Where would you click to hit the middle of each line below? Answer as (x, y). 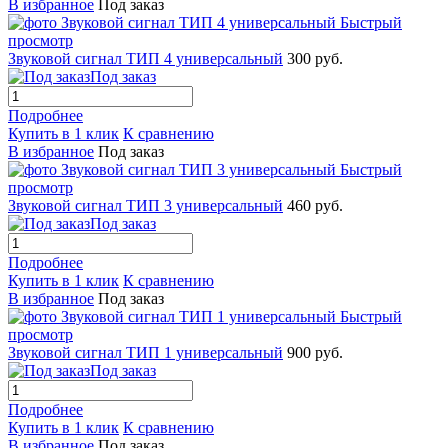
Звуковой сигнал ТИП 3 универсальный (145, 205)
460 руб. (315, 205)
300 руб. (315, 58)
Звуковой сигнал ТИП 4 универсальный (145, 58)
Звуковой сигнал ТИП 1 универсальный (145, 352)
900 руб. (315, 352)
